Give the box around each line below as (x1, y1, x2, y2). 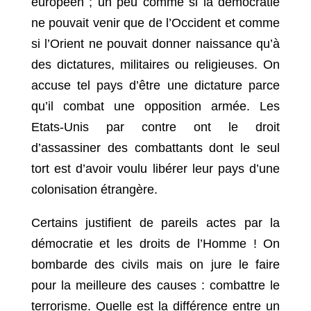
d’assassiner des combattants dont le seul (31, 141, 280, 155)
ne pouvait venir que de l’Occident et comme (31, 16, 280, 31)
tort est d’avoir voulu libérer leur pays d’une (31, 162, 280, 176)
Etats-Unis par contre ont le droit (31, 120, 280, 135)
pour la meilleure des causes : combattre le (31, 278, 280, 293)
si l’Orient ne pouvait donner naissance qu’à (31, 37, 280, 51)
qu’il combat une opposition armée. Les (31, 99, 280, 114)
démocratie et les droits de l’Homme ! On (31, 237, 280, 251)
